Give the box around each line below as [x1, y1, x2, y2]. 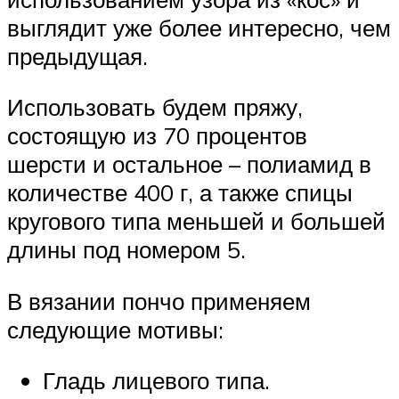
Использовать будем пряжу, [7, 93, 303, 122]
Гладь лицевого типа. [43, 366, 270, 395]
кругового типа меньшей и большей [7, 207, 386, 236]
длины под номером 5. [7, 235, 246, 265]
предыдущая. [7, 41, 148, 70]
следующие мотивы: [7, 314, 224, 344]
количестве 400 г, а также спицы [7, 178, 353, 208]
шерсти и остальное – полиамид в [7, 150, 371, 179]
